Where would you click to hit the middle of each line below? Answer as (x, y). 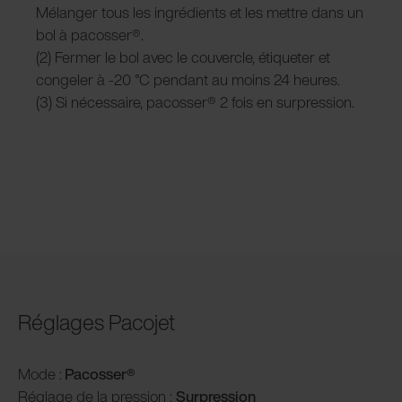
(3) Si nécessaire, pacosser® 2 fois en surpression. (195, 101)
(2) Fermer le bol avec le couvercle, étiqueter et (183, 57)
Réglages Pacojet (96, 322)
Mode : (40, 373)
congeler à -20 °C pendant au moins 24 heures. (188, 79)
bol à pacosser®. (90, 34)
